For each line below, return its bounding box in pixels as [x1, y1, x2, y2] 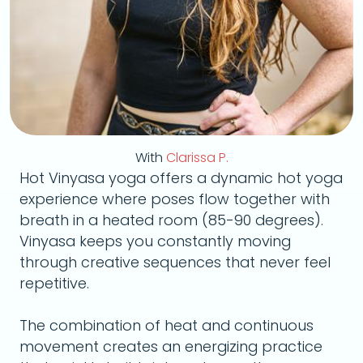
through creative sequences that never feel [19, 252, 331, 272]
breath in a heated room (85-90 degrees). [19, 210, 323, 230]
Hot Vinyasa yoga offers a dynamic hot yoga [19, 168, 343, 188]
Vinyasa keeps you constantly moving [19, 231, 291, 251]
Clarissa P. [165, 148, 228, 167]
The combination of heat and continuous [19, 315, 314, 335]
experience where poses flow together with [19, 189, 330, 209]
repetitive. [19, 273, 89, 293]
